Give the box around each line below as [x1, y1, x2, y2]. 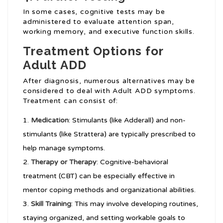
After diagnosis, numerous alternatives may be [23, 77, 195, 86]
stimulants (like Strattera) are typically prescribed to [23, 130, 196, 139]
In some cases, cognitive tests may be [23, 7, 165, 16]
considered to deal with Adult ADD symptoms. [23, 87, 196, 96]
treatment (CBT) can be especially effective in [23, 172, 175, 181]
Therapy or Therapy [31, 158, 97, 167]
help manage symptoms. [23, 144, 105, 153]
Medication [31, 116, 69, 125]
